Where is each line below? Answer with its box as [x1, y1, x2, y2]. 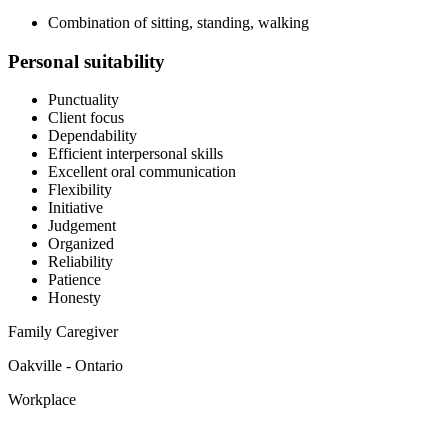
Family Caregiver [8, 323, 118, 341]
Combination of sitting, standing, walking [48, 14, 309, 32]
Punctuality [48, 91, 119, 109]
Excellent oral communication [48, 163, 236, 181]
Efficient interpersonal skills [48, 145, 223, 163]
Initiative [48, 199, 103, 217]
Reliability [48, 253, 113, 271]
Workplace [8, 391, 76, 409]
